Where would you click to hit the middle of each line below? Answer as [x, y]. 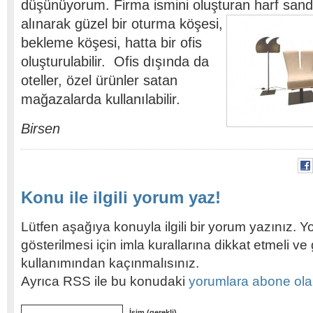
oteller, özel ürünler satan [99, 80]
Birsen [41, 129]
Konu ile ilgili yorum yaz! [121, 197]
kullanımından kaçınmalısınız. [110, 263]
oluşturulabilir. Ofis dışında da [115, 61]
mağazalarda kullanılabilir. [105, 99]
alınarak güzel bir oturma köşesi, [122, 24]
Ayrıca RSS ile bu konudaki [105, 281]
